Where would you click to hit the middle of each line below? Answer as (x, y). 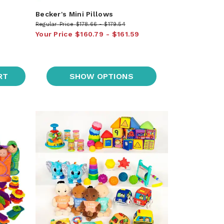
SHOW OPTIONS (102, 76)
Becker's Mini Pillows (74, 14)
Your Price (54, 34)
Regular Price (54, 24)
